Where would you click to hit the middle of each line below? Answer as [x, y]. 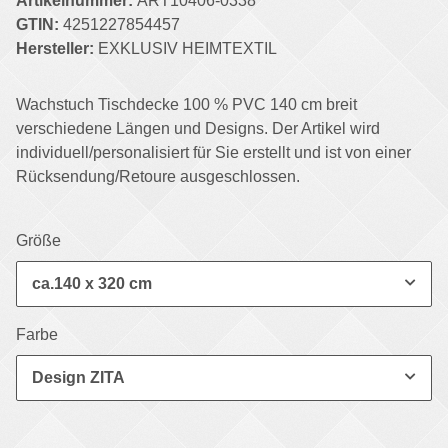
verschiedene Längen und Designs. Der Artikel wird [198, 128]
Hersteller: [55, 48]
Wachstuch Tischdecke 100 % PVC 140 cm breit [186, 104]
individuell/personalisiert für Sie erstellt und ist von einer [213, 152]
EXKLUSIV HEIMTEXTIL [187, 48]
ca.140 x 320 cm [92, 283]
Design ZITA [78, 377]
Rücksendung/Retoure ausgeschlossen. [158, 176]
